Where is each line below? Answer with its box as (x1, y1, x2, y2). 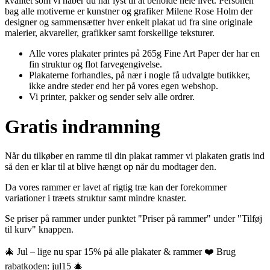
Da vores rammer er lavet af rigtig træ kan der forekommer (5, 182, 227, 193)
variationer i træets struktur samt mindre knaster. (5, 193, 186, 204)
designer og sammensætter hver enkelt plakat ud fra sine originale (5, 17, 253, 28)
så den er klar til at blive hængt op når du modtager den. (5, 162, 216, 172)
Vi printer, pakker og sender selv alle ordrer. (29, 92, 195, 102)
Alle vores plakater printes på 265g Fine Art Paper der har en (29, 48, 260, 59)
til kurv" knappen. (5, 224, 74, 235)
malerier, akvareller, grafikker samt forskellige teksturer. (5, 28, 215, 39)
